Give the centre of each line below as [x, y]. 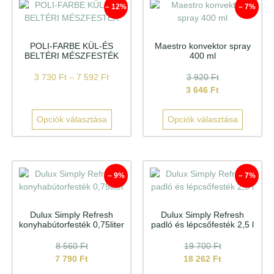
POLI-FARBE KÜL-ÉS [72, 46]
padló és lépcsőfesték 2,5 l [202, 224]
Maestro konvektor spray [202, 46]
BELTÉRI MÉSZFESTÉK [72, 55]
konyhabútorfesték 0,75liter [72, 224]
